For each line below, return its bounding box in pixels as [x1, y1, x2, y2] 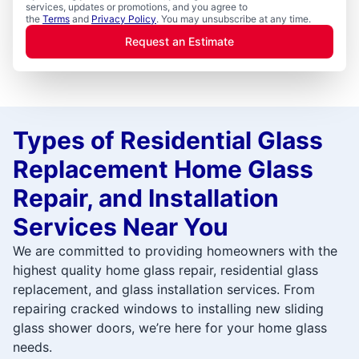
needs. [13, 338, 52, 355]
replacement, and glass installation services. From [13, 280, 315, 297]
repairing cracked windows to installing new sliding [13, 300, 324, 317]
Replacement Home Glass [13, 154, 313, 184]
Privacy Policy [91, 12, 156, 25]
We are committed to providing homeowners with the [13, 242, 337, 259]
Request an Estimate [125, 34, 234, 48]
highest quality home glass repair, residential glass [13, 261, 318, 278]
